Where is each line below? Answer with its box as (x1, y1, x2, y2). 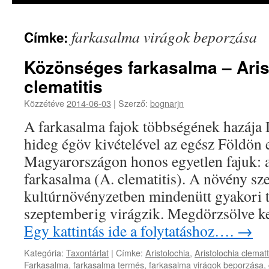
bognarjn (150, 97, 184, 109)
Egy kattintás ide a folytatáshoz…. (24, 220, 237, 241)
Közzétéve (24, 97, 67, 109)
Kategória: (24, 246, 64, 259)
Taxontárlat (66, 246, 109, 259)
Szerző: (118, 97, 148, 109)
